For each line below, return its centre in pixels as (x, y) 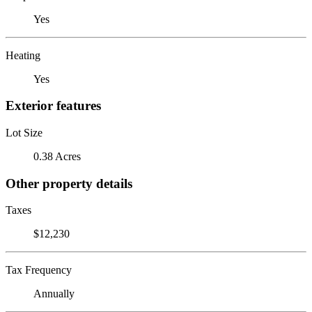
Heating (23, 55)
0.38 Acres (57, 156)
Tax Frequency (39, 270)
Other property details (69, 183)
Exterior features (53, 106)
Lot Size (24, 132)
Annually (54, 294)
